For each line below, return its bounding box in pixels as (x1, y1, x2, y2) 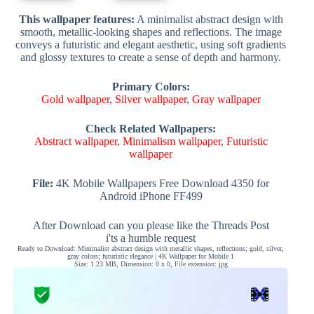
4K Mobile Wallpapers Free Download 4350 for (53, 177, 270, 189)
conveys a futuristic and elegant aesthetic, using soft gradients (15, 38, 287, 50)
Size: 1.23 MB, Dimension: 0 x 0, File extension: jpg (74, 259, 228, 268)
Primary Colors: (111, 80, 190, 93)
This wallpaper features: (18, 13, 135, 25)
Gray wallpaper (191, 93, 261, 105)
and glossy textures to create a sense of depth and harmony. (20, 50, 282, 63)
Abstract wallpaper (34, 135, 117, 147)
